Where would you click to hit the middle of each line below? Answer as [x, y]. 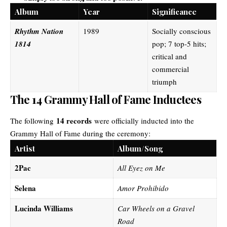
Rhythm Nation [39, 31]
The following [33, 120]
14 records [74, 120]
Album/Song [140, 148]
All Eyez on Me [141, 167]
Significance [174, 11]
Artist [25, 148]
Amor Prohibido [143, 188]
